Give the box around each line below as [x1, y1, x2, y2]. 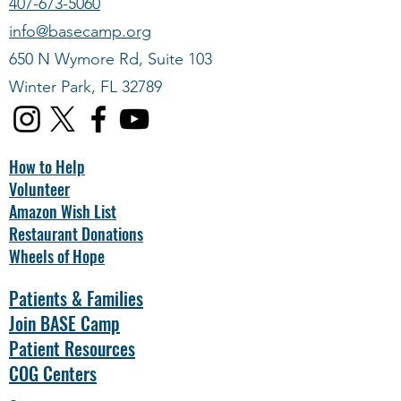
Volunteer [9, 177, 70, 200]
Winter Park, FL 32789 [9, 77, 162, 97]
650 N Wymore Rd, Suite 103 [9, 49, 212, 69]
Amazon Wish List [9, 200, 116, 223]
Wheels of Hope [9, 244, 105, 268]
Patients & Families [9, 285, 143, 311]
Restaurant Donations [9, 222, 143, 245]
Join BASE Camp [9, 310, 120, 337]
